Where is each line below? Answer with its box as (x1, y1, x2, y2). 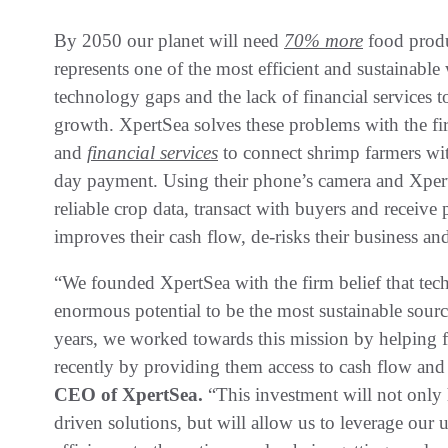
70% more (284, 29, 363, 51)
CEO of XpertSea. (54, 383, 208, 405)
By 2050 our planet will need (54, 29, 284, 51)
